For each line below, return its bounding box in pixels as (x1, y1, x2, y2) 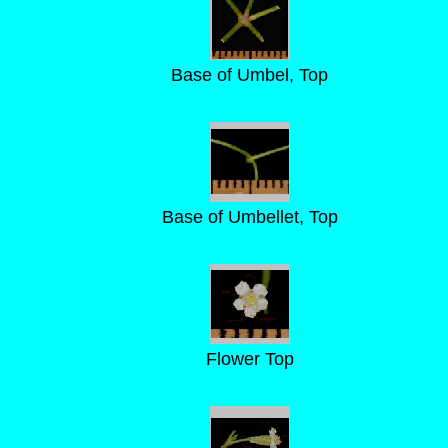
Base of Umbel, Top (171, 65, 328, 85)
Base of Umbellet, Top (161, 207, 338, 227)
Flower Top (205, 349, 294, 369)
